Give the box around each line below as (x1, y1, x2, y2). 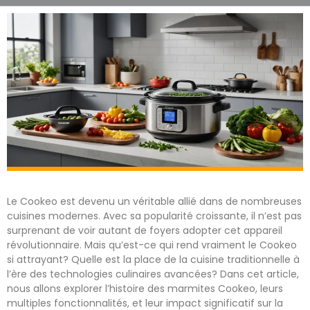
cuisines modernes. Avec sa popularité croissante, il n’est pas (7, 208, 302, 223)
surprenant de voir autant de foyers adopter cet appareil (7, 223, 282, 237)
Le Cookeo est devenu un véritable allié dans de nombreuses (7, 194, 302, 208)
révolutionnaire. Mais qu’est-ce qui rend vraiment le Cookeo (7, 237, 297, 252)
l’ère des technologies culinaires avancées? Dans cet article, (7, 266, 299, 281)
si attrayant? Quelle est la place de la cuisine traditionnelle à (7, 252, 300, 266)
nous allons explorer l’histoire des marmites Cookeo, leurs (7, 281, 283, 295)
